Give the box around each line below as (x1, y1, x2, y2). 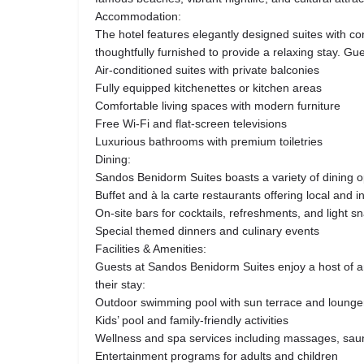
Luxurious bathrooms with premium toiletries (95, 135, 323, 149)
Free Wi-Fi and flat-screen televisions (95, 117, 287, 131)
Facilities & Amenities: (95, 242, 206, 256)
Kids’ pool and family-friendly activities (95, 314, 288, 327)
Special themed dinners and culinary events (95, 224, 319, 238)
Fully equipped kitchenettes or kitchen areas (95, 81, 322, 95)
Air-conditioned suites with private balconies (95, 63, 319, 77)
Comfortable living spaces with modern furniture (95, 99, 340, 113)
